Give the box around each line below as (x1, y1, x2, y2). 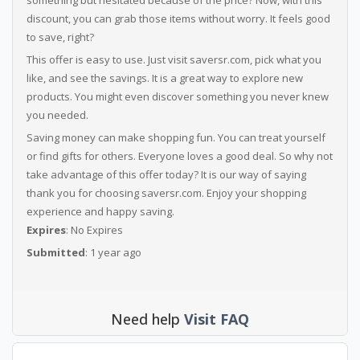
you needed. (26, 108, 88, 122)
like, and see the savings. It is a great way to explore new (26, 71, 303, 85)
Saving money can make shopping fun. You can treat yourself (26, 130, 325, 145)
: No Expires (65, 223, 123, 237)
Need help (111, 309, 184, 329)
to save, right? (26, 30, 94, 44)
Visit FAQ (184, 309, 249, 329)
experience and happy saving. (26, 204, 174, 219)
